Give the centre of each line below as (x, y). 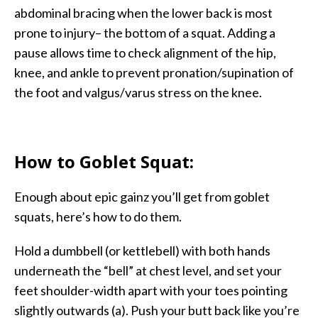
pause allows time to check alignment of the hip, (145, 52)
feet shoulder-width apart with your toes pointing (151, 290)
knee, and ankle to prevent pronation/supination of (154, 72)
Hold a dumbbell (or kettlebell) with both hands (142, 250)
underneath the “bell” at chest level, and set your (148, 270)
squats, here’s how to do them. (98, 216)
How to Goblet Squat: (104, 161)
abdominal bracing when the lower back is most (143, 12)
